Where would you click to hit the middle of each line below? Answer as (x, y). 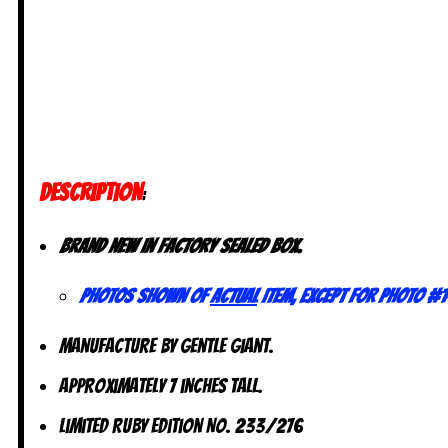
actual (233, 295)
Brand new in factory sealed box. (180, 245)
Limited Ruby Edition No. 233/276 (181, 425)
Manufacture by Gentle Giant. (166, 345)
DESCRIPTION (90, 192)
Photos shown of (144, 295)
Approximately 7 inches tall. (161, 385)
